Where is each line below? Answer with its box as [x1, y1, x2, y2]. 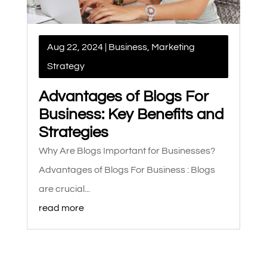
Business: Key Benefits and [38, 107, 223, 123]
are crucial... [38, 184, 90, 194]
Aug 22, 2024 [46, 42, 103, 52]
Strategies [38, 125, 108, 141]
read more [38, 203, 84, 213]
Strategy [46, 61, 85, 72]
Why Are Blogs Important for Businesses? [38, 146, 215, 156]
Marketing [151, 42, 195, 52]
